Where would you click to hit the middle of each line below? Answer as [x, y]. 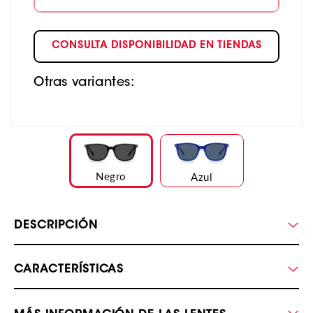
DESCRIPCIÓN [56, 226]
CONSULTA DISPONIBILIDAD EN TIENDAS [156, 46]
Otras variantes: [84, 83]
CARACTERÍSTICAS [69, 270]
